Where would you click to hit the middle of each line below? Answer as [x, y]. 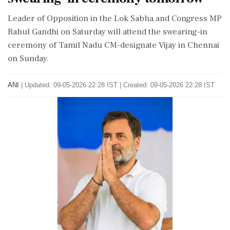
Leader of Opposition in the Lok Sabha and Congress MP [115, 18]
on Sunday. [28, 59]
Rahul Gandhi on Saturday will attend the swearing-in [108, 32]
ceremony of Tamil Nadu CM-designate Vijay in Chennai [113, 45]
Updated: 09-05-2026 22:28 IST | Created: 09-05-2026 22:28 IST [120, 85]
